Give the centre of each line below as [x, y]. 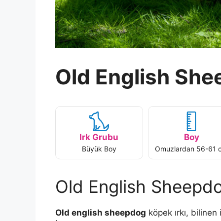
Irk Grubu [99, 137]
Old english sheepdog [101, 213]
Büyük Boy [99, 149]
